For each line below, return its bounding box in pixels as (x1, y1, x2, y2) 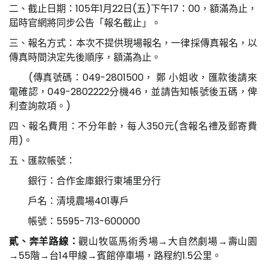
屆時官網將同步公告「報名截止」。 (9, 15, 161, 30)
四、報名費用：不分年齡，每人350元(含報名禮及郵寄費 (9, 119, 257, 133)
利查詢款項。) (9, 99, 71, 113)
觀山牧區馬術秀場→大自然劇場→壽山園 (78, 234, 257, 248)
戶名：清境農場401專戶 (9, 194, 129, 208)
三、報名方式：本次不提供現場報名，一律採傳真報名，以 (9, 36, 257, 50)
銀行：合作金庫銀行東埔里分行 (9, 173, 161, 188)
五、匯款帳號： (9, 153, 75, 167)
